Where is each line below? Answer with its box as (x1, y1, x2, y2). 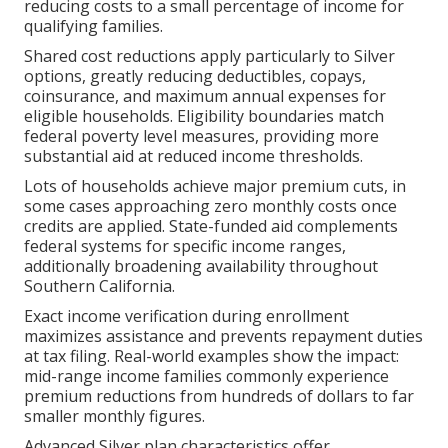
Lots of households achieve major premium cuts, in (24, 174, 406, 197)
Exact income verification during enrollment (24, 304, 349, 327)
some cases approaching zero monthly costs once (24, 194, 397, 217)
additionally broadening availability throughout (24, 254, 378, 277)
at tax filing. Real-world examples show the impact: (24, 344, 399, 367)
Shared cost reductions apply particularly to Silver (24, 44, 395, 67)
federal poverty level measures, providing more (24, 124, 379, 147)
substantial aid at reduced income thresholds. (24, 144, 363, 167)
